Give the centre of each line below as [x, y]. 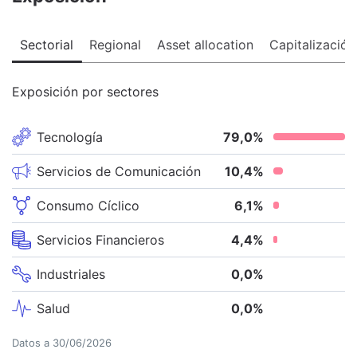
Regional [115, 44]
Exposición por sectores [85, 91]
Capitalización [312, 44]
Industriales [71, 274]
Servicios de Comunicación [119, 171]
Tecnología [70, 137]
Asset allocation [205, 44]
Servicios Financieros [100, 239]
